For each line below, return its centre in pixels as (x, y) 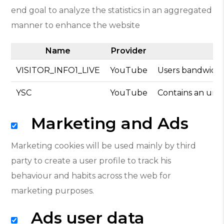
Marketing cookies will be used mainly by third (104, 146)
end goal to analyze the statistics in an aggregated (112, 10)
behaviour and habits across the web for (91, 176)
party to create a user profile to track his (91, 161)
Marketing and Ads (105, 123)
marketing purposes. (53, 191)
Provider (129, 51)
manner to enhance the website (76, 25)
